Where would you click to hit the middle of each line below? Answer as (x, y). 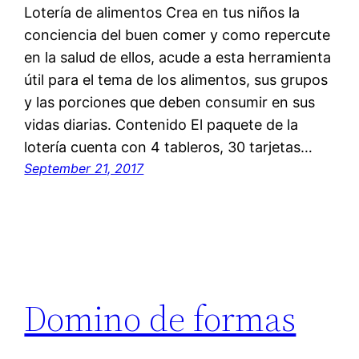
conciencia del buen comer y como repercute (177, 35)
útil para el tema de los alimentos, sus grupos (176, 80)
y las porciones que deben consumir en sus (170, 103)
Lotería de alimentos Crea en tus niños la (162, 13)
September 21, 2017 (84, 169)
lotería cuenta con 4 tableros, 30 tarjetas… (169, 147)
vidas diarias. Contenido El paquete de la (161, 125)
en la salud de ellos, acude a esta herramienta (178, 58)
